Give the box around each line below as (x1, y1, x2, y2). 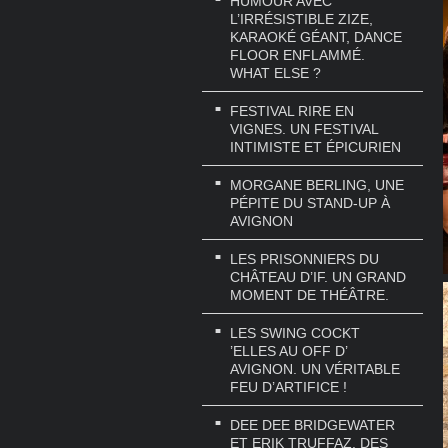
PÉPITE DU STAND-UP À (230, 194, 390, 211)
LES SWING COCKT (230, 324, 360, 341)
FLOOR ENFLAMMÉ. (230, 47, 365, 64)
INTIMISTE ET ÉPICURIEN (230, 139, 401, 156)
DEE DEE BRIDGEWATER (230, 416, 395, 433)
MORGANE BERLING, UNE (230, 176, 404, 193)
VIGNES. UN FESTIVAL (230, 121, 378, 138)
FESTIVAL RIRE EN (230, 103, 354, 120)
